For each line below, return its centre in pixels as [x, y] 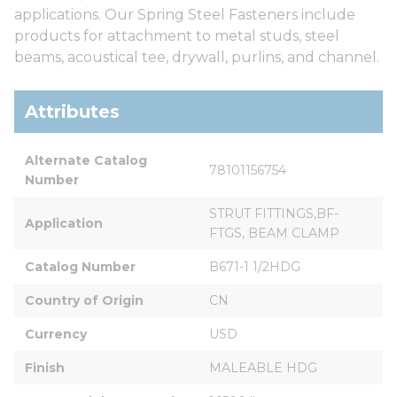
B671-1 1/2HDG [255, 266]
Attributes [72, 111]
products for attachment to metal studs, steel [177, 35]
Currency [56, 334]
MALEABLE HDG [263, 367]
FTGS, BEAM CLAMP [274, 233]
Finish [45, 367]
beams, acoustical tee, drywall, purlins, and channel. [197, 57]
